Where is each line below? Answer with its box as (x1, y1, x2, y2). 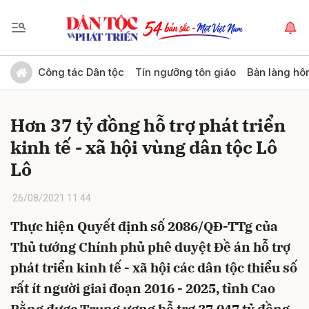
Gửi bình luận (3, 58, 94, 73)
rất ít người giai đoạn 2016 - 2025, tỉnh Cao (10, 280, 275, 297)
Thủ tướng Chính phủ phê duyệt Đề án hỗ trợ (10, 239, 290, 255)
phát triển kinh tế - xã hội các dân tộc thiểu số (10, 259, 297, 276)
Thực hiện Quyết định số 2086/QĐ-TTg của (10, 218, 278, 235)
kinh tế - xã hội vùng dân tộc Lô (10, 135, 277, 159)
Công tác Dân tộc (38, 66, 124, 79)
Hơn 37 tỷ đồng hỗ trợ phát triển (10, 113, 286, 137)
